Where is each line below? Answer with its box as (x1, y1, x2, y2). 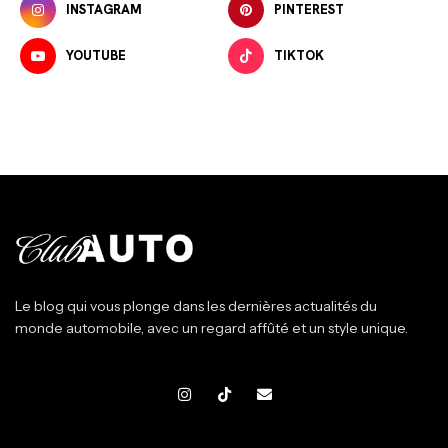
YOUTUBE (66, 46, 126, 64)
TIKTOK (274, 46, 325, 64)
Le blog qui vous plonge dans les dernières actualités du (15, 297, 377, 316)
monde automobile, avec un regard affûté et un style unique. (15, 319, 408, 338)
